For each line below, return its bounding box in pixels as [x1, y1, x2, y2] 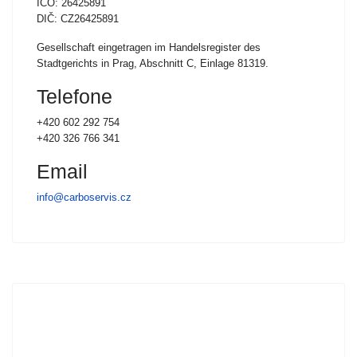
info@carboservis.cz [37, 191, 131, 203]
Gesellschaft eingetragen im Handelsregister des [37, 41, 261, 53]
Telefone [37, 85, 112, 108]
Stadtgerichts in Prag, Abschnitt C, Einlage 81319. [37, 57, 269, 69]
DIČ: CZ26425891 [37, 13, 119, 25]
